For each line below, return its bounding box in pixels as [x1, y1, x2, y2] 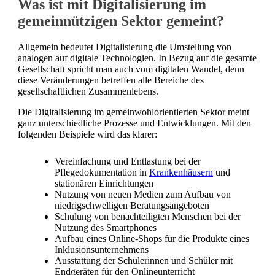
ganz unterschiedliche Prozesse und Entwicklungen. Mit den [18, 117, 251, 128]
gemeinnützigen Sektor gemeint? [18, 12, 224, 29]
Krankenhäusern [149, 166, 213, 177]
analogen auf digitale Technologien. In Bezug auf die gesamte [18, 52, 257, 63]
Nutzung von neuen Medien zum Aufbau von [55, 188, 231, 199]
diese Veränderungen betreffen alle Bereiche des [18, 74, 204, 85]
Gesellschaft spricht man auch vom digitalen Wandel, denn [18, 63, 244, 74]
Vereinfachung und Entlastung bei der [55, 155, 201, 166]
